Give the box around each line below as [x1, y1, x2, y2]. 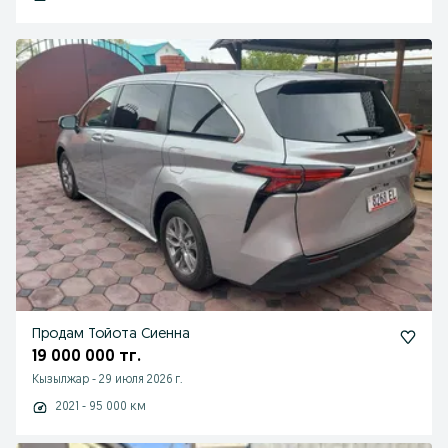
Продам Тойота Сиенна [32, 327, 190, 342]
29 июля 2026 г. [99, 374, 183, 386]
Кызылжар [32, 374, 89, 386]
